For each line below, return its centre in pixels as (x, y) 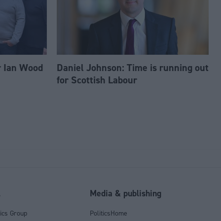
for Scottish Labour (97, 80)
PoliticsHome (109, 213)
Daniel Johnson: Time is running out (132, 68)
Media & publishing (126, 193)
